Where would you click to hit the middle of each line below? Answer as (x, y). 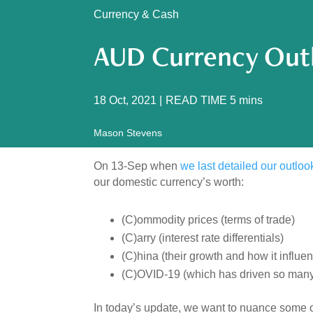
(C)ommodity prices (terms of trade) (209, 220)
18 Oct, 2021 (125, 100)
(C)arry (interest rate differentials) (203, 238)
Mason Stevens (128, 133)
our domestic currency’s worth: (169, 182)
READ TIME (197, 100)
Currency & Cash (137, 14)
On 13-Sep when (137, 166)
